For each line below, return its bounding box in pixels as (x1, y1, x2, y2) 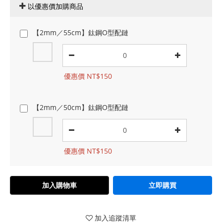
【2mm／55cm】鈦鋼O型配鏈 (33, 27, 128, 37)
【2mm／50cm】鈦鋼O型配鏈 (33, 102, 128, 112)
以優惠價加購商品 (28, 1, 83, 11)
